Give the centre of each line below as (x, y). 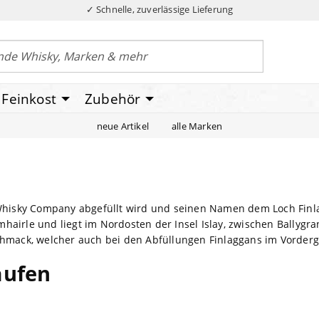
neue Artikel (123, 126)
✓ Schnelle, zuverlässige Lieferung (159, 9)
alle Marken (197, 126)
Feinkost (29, 99)
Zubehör (113, 99)
